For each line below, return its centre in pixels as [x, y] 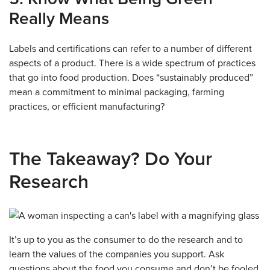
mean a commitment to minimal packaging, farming [117, 93]
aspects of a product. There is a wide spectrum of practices [132, 64]
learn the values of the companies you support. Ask [117, 255]
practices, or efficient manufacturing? [87, 107]
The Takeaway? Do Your [111, 159]
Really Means [59, 19]
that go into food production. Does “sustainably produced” [131, 78]
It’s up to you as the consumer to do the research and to [126, 240]
